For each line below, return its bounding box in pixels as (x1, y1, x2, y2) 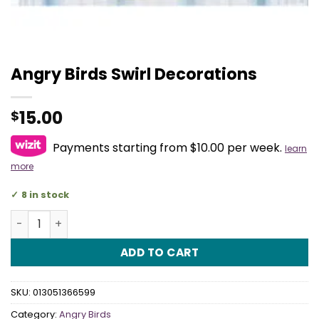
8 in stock (21, 188, 69, 201)
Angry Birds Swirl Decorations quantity (10, 209, 221, 224)
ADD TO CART (120, 244, 199, 260)
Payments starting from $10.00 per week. (50, 140, 285, 156)
